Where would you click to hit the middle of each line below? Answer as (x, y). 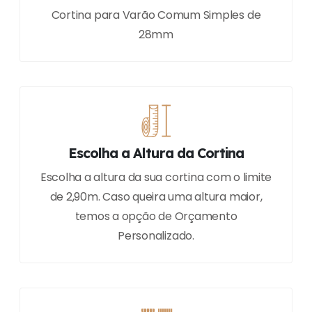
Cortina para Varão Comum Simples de (156, 15)
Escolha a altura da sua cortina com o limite (156, 178)
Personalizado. (156, 236)
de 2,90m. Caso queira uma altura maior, (156, 197)
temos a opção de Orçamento (156, 217)
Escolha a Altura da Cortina (156, 153)
